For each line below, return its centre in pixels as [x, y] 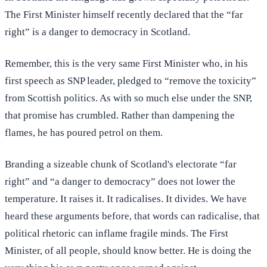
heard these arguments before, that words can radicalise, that [132, 216]
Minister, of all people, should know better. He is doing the [128, 251]
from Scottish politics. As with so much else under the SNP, [128, 98]
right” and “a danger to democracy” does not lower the [120, 182]
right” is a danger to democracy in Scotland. [97, 32]
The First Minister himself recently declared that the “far [124, 15]
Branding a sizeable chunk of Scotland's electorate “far [121, 164]
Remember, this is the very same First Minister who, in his [126, 64]
